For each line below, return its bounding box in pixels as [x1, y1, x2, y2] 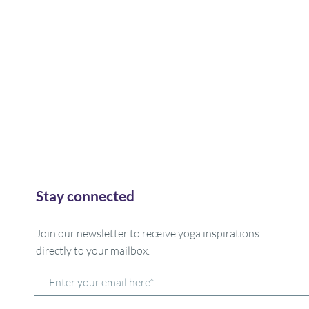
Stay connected [36, 187, 135, 205]
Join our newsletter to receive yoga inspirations [36, 226, 260, 241]
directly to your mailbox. [36, 243, 150, 258]
